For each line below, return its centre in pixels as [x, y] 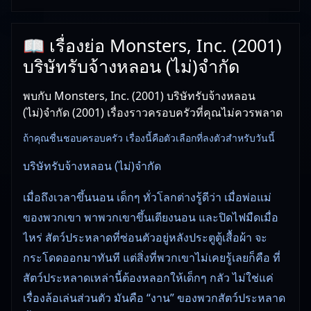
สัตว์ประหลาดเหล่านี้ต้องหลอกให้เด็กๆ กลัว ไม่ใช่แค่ [148, 277]
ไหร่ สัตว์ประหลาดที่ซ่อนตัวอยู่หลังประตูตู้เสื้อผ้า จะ [145, 237]
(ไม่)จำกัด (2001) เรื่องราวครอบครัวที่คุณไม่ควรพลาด [153, 112]
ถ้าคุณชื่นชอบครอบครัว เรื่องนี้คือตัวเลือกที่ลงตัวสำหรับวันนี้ [149, 137]
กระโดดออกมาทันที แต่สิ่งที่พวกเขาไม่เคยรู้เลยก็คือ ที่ [152, 257]
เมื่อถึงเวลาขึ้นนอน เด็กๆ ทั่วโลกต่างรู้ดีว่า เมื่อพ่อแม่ [147, 197]
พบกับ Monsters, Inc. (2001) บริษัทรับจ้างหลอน [139, 95]
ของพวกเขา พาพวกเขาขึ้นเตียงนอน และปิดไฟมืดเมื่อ [151, 217]
